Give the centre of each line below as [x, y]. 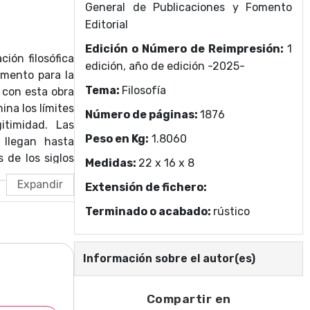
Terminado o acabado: [149, 211]
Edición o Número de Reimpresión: [186, 49]
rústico [231, 211]
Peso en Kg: [117, 139]
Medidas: [112, 163]
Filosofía [144, 90]
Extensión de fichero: [146, 187]
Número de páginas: [143, 115]
